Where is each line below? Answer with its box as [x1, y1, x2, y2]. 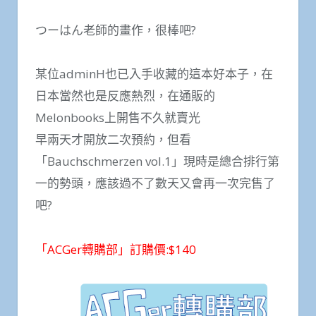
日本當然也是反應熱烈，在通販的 [35, 87, 215, 104]
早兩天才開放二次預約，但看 [35, 131, 191, 148]
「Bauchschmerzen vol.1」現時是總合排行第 [35, 153, 279, 170]
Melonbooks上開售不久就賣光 [35, 109, 200, 126]
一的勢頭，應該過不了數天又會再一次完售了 [35, 175, 275, 192]
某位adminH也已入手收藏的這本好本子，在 [35, 66, 273, 83]
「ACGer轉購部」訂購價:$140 [35, 241, 196, 257]
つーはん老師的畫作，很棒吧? [35, 21, 196, 38]
